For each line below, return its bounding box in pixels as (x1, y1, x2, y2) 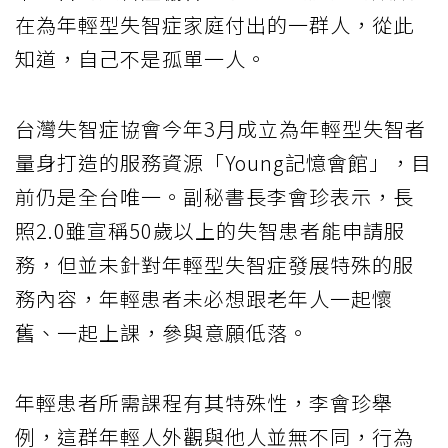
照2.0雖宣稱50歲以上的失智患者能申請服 (15, 215, 405, 245)
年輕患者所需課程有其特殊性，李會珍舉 (15, 387, 393, 417)
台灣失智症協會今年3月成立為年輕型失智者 (15, 113, 426, 143)
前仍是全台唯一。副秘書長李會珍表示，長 (15, 181, 414, 211)
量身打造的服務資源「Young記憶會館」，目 (15, 147, 432, 177)
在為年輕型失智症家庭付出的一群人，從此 (15, 9, 414, 39)
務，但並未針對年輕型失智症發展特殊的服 (15, 249, 414, 279)
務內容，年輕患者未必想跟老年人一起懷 (15, 283, 393, 313)
